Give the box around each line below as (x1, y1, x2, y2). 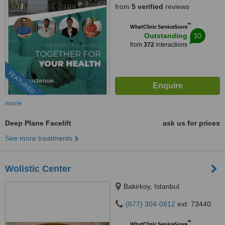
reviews (163, 3, 189, 11)
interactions (154, 41, 187, 48)
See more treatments (5, 134, 72, 142)
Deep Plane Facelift (5, 119, 71, 127)
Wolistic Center (5, 164, 71, 174)
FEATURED (7, 69, 36, 96)
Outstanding (144, 32, 187, 40)
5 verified (132, 3, 163, 11)
